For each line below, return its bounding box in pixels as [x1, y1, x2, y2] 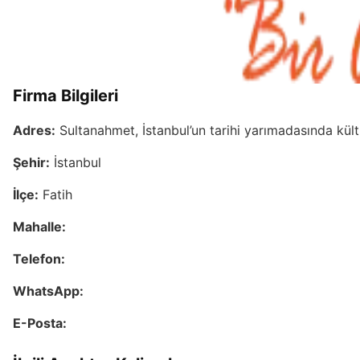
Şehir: [13, 153, 50, 170]
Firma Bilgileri [13, 85, 118, 105]
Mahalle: [13, 218, 66, 235]
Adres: [13, 121, 55, 138]
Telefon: [13, 250, 65, 267]
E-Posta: [13, 314, 67, 331]
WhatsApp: [13, 282, 84, 299]
